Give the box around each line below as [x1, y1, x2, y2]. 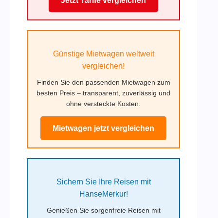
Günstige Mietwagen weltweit [53, 50, 154, 58]
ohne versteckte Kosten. [66, 100, 141, 108]
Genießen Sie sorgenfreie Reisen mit [46, 206, 161, 215]
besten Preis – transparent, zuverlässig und [36, 89, 171, 97]
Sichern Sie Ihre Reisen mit [56, 178, 151, 186]
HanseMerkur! [79, 190, 128, 199]
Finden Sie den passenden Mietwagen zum [36, 78, 170, 87]
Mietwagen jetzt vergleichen [53, 124, 155, 133]
